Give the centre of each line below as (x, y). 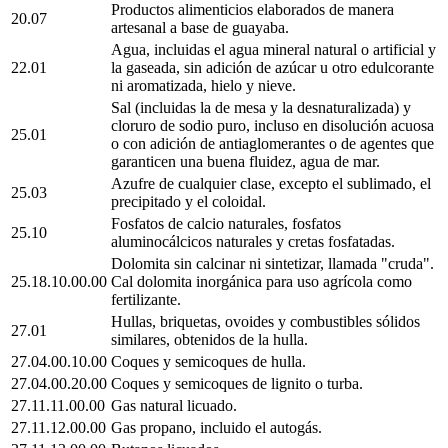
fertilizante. (146, 299)
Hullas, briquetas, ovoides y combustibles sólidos (265, 321)
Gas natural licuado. (174, 405)
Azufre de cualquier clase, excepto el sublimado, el (271, 183)
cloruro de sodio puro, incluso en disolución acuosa (272, 125)
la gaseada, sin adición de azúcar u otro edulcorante (272, 67)
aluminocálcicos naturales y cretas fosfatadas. (253, 241)
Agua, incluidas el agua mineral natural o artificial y (273, 49)
